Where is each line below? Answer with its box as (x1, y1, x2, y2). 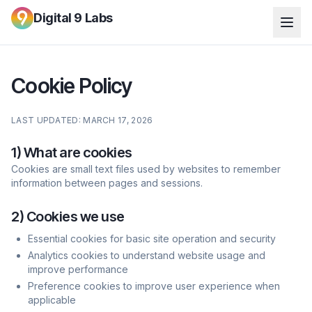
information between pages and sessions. (11, 177, 203, 189)
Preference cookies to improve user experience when (28, 280, 280, 292)
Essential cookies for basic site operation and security (28, 233, 276, 244)
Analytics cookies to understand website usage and (28, 249, 265, 261)
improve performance (28, 263, 128, 275)
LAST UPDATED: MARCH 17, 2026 (11, 115, 153, 125)
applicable (28, 294, 76, 306)
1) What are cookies (11, 144, 132, 161)
